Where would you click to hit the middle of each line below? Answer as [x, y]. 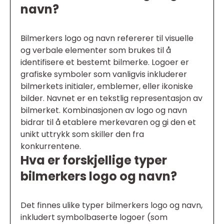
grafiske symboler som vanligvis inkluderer [104, 74]
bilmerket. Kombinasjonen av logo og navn [104, 110]
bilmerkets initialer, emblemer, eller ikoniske [107, 86]
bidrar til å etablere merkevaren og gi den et [108, 122]
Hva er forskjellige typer [94, 160]
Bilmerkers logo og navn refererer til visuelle [107, 38]
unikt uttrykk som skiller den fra [82, 134]
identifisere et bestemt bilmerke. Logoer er [105, 62]
